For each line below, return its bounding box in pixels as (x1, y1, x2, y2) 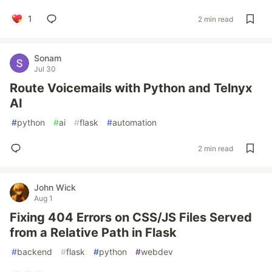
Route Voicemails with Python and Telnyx (10, 81, 252, 95)
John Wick (34, 182, 76, 192)
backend (17, 246, 52, 257)
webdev (141, 246, 173, 257)
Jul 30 (34, 64, 56, 73)
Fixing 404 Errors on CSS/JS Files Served (10, 210, 252, 225)
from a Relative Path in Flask (10, 225, 177, 240)
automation (112, 117, 157, 127)
